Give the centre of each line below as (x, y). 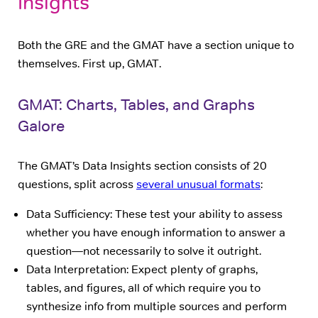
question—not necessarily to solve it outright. (144, 251)
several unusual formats (198, 184)
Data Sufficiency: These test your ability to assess (154, 214)
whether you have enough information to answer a (156, 233)
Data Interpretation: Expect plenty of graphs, (142, 270)
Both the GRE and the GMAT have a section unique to (156, 45)
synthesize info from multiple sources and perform (157, 307)
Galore (41, 125)
